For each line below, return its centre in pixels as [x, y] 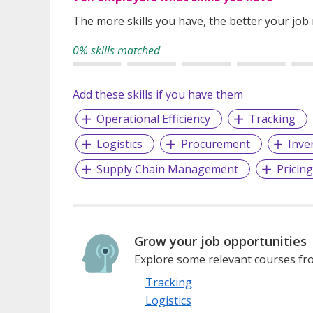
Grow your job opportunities [220, 241]
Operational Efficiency [153, 118]
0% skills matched [116, 50]
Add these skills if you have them [158, 94]
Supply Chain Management [167, 169]
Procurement [215, 144]
